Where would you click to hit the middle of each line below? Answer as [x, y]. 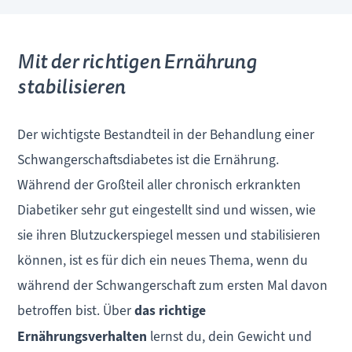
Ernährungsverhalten [82, 336]
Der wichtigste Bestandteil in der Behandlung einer [166, 134]
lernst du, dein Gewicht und [230, 336]
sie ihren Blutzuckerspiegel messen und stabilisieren [169, 235]
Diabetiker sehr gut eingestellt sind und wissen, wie [167, 209]
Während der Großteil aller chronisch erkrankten [159, 184]
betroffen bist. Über [76, 310]
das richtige [170, 310]
